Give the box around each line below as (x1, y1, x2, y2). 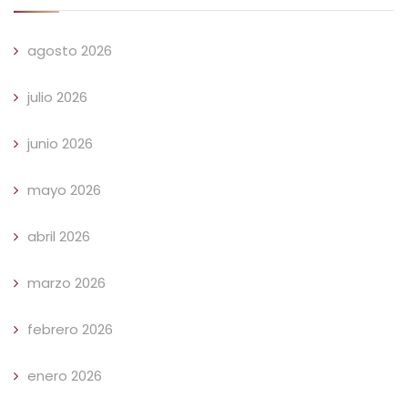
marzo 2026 (27, 273, 106, 293)
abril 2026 (27, 227, 90, 247)
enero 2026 (27, 366, 102, 386)
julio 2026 (27, 87, 87, 107)
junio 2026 (27, 134, 93, 154)
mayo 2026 (27, 180, 101, 200)
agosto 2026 (27, 41, 112, 61)
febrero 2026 (27, 320, 113, 340)
